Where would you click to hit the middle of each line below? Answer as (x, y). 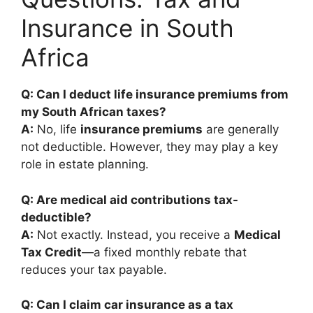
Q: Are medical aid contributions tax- (130, 199)
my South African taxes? (94, 112)
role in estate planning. (85, 164)
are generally (241, 129)
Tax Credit (51, 252)
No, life (57, 129)
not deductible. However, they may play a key (150, 147)
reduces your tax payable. (94, 269)
